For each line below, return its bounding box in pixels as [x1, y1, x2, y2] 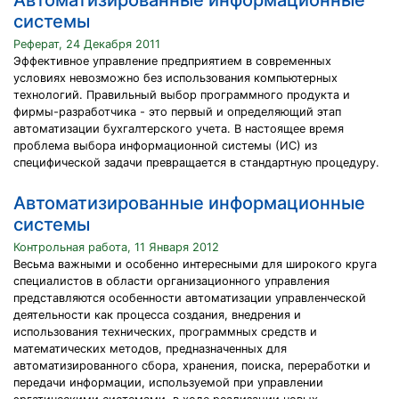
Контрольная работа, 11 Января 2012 [13, 240, 219, 254]
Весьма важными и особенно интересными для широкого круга [13, 257, 377, 271]
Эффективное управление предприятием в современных [13, 54, 331, 68]
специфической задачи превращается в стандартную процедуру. [13, 156, 379, 169]
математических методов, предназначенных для [13, 342, 287, 355]
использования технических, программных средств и [13, 325, 317, 338]
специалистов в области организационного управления [13, 274, 330, 288]
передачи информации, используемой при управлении [13, 376, 323, 389]
